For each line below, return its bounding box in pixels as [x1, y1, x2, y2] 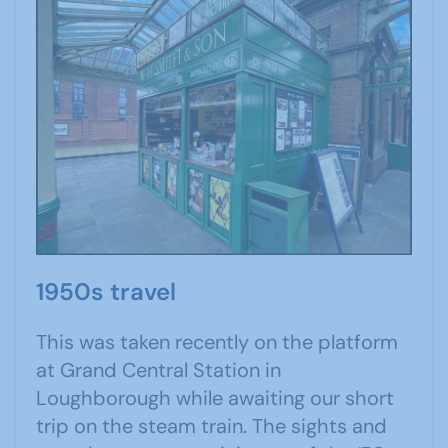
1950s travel [36, 276, 176, 308]
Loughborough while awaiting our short [36, 385, 394, 412]
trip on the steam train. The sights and [36, 413, 387, 440]
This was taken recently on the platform [36, 329, 398, 356]
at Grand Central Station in [36, 357, 281, 384]
